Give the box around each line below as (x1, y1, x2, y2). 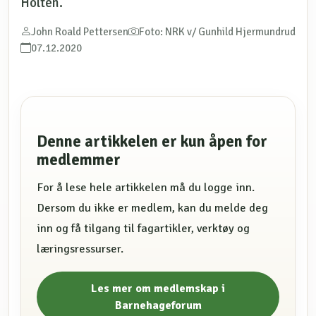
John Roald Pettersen (31, 25, 128, 38)
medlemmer (37, 150, 121, 171)
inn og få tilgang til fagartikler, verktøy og (37, 221, 250, 236)
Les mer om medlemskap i (91, 281, 225, 296)
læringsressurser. (37, 242, 124, 257)
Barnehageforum (114, 298, 202, 312)
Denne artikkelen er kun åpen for (37, 132, 268, 152)
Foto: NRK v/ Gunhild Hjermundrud (139, 25, 296, 38)
